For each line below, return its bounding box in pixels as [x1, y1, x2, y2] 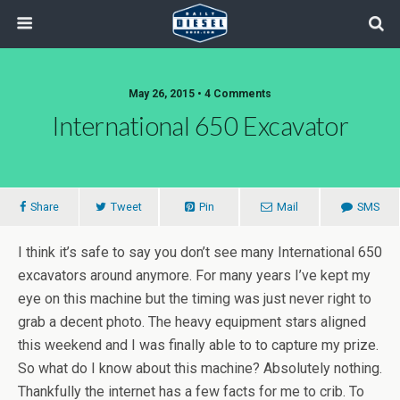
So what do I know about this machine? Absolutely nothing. [18, 360, 382, 377]
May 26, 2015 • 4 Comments [129, 87, 271, 100]
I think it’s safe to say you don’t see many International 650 [18, 244, 382, 261]
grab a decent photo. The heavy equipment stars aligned [18, 313, 366, 330]
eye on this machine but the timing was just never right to [18, 290, 371, 307]
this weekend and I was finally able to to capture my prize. [18, 337, 379, 354]
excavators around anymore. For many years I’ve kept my [18, 267, 371, 284]
